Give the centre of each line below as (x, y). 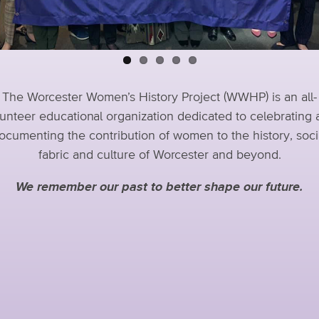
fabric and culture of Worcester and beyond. (159, 155)
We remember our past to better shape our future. (159, 187)
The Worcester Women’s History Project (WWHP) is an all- (159, 98)
